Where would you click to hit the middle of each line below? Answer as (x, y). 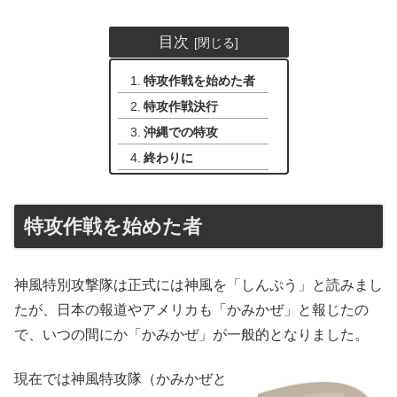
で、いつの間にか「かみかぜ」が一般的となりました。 (191, 334)
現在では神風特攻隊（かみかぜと (121, 378)
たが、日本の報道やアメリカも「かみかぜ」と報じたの (191, 309)
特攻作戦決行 (180, 107)
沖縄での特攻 (180, 132)
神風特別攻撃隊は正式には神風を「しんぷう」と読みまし (198, 284)
